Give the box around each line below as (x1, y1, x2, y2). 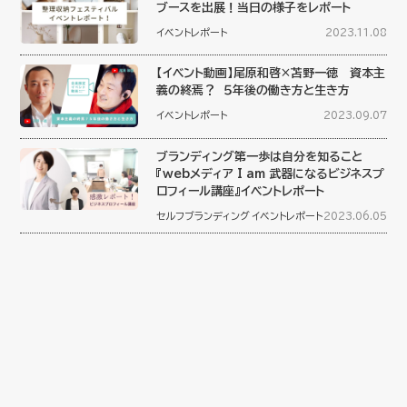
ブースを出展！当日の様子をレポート (156, 2, 352, 15)
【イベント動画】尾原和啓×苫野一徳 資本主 (156, 67, 386, 80)
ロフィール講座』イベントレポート (156, 184, 325, 197)
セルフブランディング (156, 210, 251, 221)
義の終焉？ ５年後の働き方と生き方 (156, 84, 351, 97)
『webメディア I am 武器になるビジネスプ (156, 167, 385, 180)
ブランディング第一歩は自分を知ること (156, 150, 363, 163)
